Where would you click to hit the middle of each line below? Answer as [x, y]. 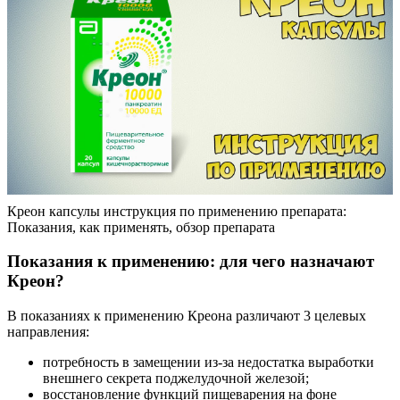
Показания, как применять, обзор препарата [141, 227]
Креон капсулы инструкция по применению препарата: [177, 211]
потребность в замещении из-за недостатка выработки [208, 362]
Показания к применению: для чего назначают [191, 262]
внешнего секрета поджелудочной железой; [176, 379]
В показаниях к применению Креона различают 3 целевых [187, 316]
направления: [48, 332]
